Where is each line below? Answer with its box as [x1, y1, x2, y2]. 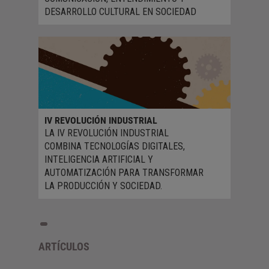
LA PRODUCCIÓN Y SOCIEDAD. [44, 180, 162, 192]
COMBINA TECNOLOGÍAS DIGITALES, [44, 140, 185, 152]
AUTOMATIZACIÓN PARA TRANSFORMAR [44, 166, 204, 178]
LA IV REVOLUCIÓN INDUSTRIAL [44, 127, 169, 139]
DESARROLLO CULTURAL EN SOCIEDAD [44, 5, 196, 17]
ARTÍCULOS [38, 240, 89, 253]
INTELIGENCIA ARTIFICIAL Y [44, 153, 153, 165]
